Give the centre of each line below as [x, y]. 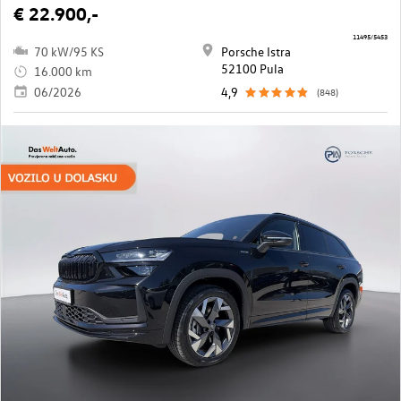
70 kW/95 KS [69, 51]
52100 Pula [252, 68]
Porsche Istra [256, 51]
